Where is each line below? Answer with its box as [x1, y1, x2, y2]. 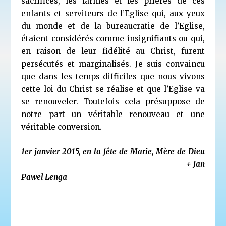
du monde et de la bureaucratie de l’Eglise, [21, 21, 205, 31]
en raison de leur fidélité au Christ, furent [21, 46, 205, 56]
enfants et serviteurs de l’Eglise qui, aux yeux [21, 8, 205, 18]
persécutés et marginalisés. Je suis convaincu [21, 59, 205, 69]
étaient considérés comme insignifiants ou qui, [21, 33, 205, 43]
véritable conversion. [21, 122, 106, 132]
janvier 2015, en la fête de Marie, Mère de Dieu [32, 146, 205, 156]
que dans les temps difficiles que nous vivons [21, 71, 205, 81]
